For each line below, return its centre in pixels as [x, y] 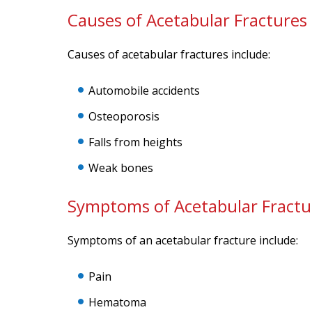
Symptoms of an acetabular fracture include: [183, 240]
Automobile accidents [144, 91]
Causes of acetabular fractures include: [169, 54]
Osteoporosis [124, 116]
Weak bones [121, 168]
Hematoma [117, 302]
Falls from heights [135, 142]
